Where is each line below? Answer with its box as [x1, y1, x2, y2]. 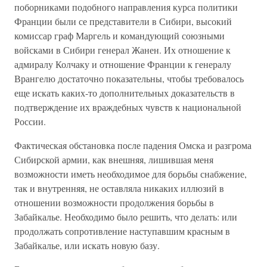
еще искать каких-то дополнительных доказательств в [14, 86, 235, 99]
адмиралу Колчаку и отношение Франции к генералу [14, 58, 231, 70]
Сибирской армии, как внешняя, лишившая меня [14, 153, 213, 166]
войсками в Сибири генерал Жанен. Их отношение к [14, 44, 231, 56]
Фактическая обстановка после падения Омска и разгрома [14, 139, 252, 151]
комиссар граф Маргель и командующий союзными [14, 29, 225, 42]
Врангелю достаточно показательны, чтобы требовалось [14, 72, 244, 85]
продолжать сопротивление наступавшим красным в [14, 225, 230, 237]
